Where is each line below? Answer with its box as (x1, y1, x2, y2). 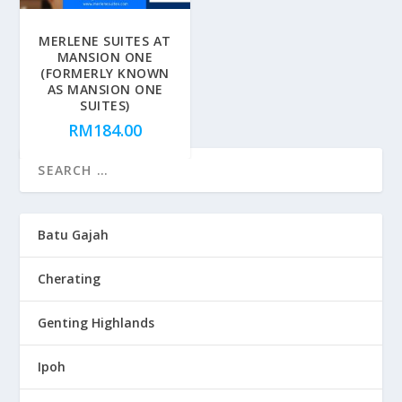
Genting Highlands (38, 314, 155, 332)
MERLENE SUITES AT (39, 32, 171, 50)
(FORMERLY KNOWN (40, 65, 170, 83)
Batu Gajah (38, 226, 109, 244)
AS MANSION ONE (47, 81, 163, 99)
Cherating (38, 270, 101, 288)
